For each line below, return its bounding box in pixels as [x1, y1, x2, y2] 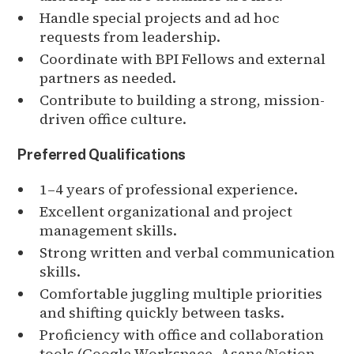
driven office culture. [40, 108, 187, 129]
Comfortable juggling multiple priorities [40, 283, 323, 303]
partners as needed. [40, 67, 177, 88]
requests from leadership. [40, 26, 221, 47]
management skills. [40, 220, 178, 240]
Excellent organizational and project [40, 201, 293, 221]
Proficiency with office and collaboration [40, 324, 325, 345]
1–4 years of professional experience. [40, 179, 299, 199]
